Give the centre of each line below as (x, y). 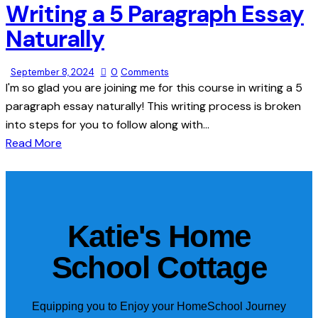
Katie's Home (159, 236)
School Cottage (159, 267)
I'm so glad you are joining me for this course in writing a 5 (154, 88)
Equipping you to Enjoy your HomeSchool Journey (159, 306)
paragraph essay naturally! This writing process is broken (153, 106)
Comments (144, 72)
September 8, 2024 (52, 72)
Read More (34, 143)
